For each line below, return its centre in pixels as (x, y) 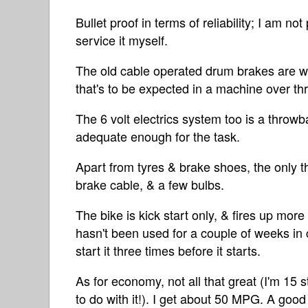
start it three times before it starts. (168, 250)
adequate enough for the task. (158, 136)
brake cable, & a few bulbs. (150, 184)
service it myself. (122, 40)
